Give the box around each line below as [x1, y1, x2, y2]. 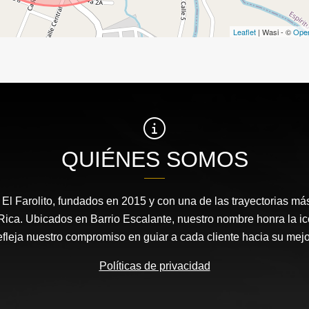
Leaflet [233, 26, 256, 37]
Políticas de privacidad [99, 259, 210, 272]
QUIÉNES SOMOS [61, 146, 248, 172]
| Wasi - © [256, 26, 293, 37]
